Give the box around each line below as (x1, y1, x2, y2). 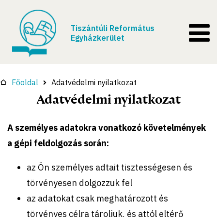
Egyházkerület (71, 33, 124, 43)
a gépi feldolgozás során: (7, 137, 113, 149)
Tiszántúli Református (71, 23, 155, 33)
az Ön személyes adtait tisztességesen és (27, 161, 192, 173)
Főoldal (12, 77, 38, 87)
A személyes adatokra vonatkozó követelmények (7, 122, 206, 133)
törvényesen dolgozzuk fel (27, 177, 132, 188)
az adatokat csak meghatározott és (27, 192, 168, 204)
